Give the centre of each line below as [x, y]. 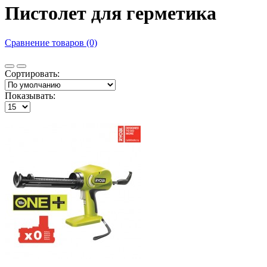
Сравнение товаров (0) [51, 42]
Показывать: [30, 95]
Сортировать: [32, 73]
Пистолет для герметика [111, 13]
